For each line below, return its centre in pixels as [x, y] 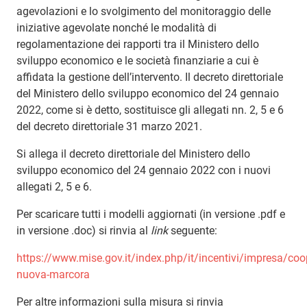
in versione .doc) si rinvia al [84, 230]
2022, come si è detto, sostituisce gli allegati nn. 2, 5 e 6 [150, 110]
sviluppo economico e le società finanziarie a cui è [137, 60]
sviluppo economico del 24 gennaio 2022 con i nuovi [144, 170]
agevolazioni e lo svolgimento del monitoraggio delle [144, 11]
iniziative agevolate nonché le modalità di [116, 27]
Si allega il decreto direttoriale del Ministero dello [133, 153]
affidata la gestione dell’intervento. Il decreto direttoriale [150, 77]
